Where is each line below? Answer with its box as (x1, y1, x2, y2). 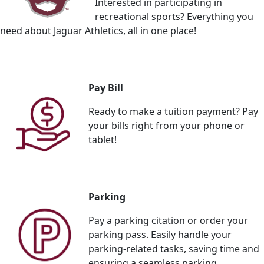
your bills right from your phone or (88, 118, 245, 132)
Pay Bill (88, 81, 123, 94)
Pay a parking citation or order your (88, 213, 248, 227)
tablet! (88, 133, 117, 146)
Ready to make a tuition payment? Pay (88, 104, 258, 118)
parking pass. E (88, 227, 156, 241)
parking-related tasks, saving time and (88, 242, 259, 255)
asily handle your (156, 227, 232, 241)
